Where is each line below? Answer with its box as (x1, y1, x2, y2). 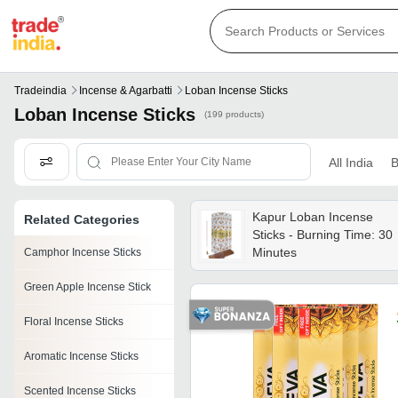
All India (328, 155, 373, 170)
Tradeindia (14, 84, 67, 98)
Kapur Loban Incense (251, 210, 373, 225)
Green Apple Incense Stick (24, 281, 151, 294)
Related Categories (24, 212, 139, 227)
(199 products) (204, 109, 264, 120)
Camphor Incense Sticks (24, 246, 141, 259)
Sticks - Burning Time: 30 (251, 227, 393, 243)
